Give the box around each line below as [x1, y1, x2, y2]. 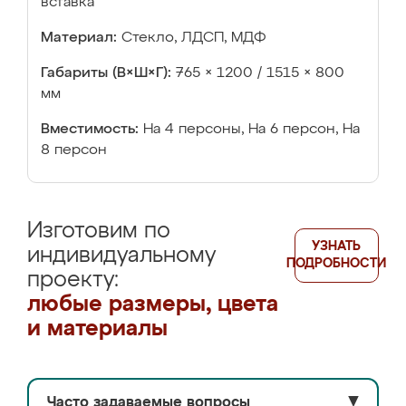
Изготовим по [27, 220, 170, 242]
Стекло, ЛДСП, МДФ [121, 31, 266, 45]
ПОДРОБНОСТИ [286, 257, 387, 270]
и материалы [27, 318, 168, 340]
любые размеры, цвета [27, 294, 278, 315]
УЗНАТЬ [312, 240, 362, 253]
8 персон [41, 143, 107, 158]
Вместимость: [41, 122, 139, 137]
